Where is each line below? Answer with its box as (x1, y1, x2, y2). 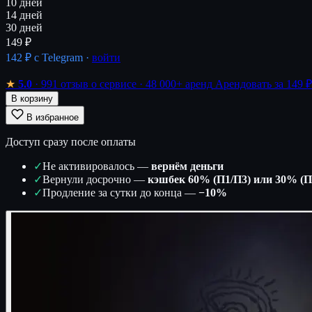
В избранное (26, 111, 79, 123)
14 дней (6, 8, 42, 21)
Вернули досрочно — (42, 173, 148, 185)
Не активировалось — (42, 159, 151, 172)
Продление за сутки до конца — (42, 186, 198, 198)
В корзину (11, 93, 53, 104)
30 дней (6, 21, 42, 33)
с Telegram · (31, 51, 92, 63)
